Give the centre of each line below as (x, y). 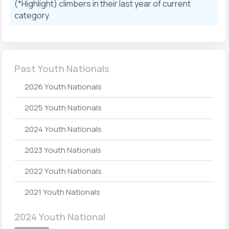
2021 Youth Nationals (62, 192)
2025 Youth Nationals (63, 108)
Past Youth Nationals (62, 69)
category (32, 16)
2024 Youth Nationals (63, 129)
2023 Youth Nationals (63, 150)
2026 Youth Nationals (63, 87)
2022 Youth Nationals (63, 171)
